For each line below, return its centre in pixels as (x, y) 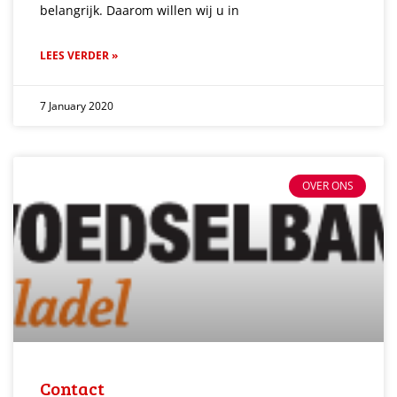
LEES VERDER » (79, 55)
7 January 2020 (77, 105)
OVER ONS (327, 186)
